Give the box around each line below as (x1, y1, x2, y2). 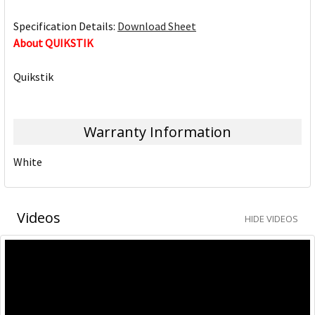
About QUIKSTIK (13, 36, 94, 51)
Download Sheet (117, 19, 196, 34)
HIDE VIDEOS (245, 212, 298, 225)
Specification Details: (13, 19, 117, 34)
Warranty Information (84, 122, 231, 142)
